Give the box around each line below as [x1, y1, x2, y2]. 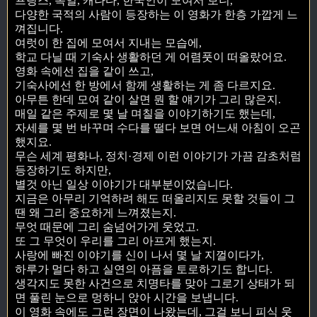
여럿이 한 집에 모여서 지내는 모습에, [15, 37, 202, 50]
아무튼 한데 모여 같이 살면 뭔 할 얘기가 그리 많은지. [15, 93, 281, 106]
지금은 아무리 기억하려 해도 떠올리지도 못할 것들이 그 [15, 192, 295, 205]
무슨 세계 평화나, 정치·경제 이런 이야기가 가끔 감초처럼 [15, 150, 301, 163]
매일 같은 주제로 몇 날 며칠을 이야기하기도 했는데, [15, 108, 275, 120]
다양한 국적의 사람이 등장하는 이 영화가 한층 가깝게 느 [15, 8, 298, 21]
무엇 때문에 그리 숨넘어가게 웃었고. [15, 221, 199, 234]
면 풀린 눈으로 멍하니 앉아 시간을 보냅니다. [15, 292, 238, 304]
